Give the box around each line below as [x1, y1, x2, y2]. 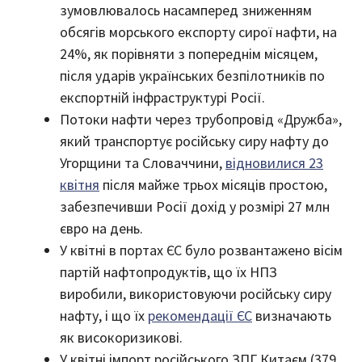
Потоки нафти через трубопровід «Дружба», [60, 109, 342, 128]
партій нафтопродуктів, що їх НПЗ [60, 262, 277, 281]
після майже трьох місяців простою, [99, 175, 327, 194]
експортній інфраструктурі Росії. [60, 87, 265, 107]
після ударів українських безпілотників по [60, 65, 325, 85]
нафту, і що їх [60, 305, 148, 325]
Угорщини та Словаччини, [60, 153, 225, 172]
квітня [60, 175, 99, 194]
